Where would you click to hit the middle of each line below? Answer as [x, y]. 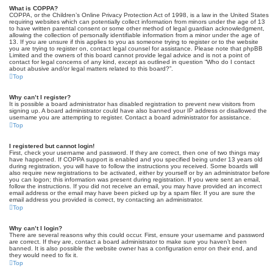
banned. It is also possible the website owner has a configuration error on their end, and [133, 248]
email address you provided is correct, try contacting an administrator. [106, 200]
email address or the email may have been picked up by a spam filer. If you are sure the [132, 193]
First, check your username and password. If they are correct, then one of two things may [134, 153]
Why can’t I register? [40, 97]
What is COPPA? [34, 8]
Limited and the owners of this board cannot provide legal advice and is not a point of [129, 55]
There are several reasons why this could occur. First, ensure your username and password [137, 235]
